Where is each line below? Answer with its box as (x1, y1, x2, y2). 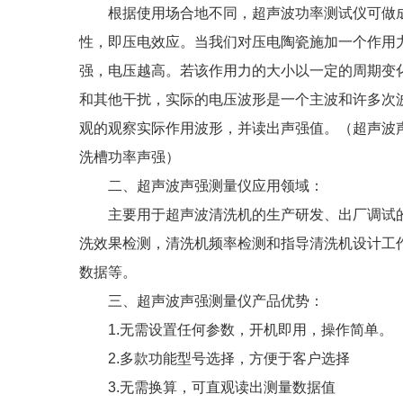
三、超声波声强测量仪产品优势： (79, 293, 324, 309)
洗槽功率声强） (79, 149, 180, 165)
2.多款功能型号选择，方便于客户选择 (79, 351, 350, 366)
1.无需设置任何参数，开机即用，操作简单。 (79, 322, 393, 337)
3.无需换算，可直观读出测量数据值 (79, 380, 336, 395)
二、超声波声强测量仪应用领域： (79, 178, 324, 193)
